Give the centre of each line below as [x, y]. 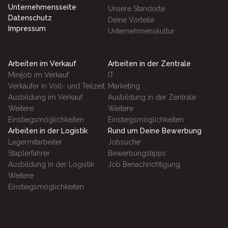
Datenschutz [30, 18]
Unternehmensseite [42, 7]
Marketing [124, 86]
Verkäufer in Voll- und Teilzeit [56, 86]
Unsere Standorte [136, 9]
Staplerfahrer [29, 153]
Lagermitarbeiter [35, 142]
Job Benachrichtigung [144, 165]
